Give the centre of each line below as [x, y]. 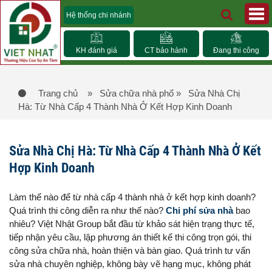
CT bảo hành [166, 50]
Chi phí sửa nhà [199, 210]
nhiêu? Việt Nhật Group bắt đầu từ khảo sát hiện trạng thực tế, [132, 224]
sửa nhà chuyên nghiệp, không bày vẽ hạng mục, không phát [130, 264]
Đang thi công [236, 50]
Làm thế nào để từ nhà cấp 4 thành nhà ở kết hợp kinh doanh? [132, 197]
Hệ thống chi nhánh [99, 15]
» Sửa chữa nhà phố [131, 93]
